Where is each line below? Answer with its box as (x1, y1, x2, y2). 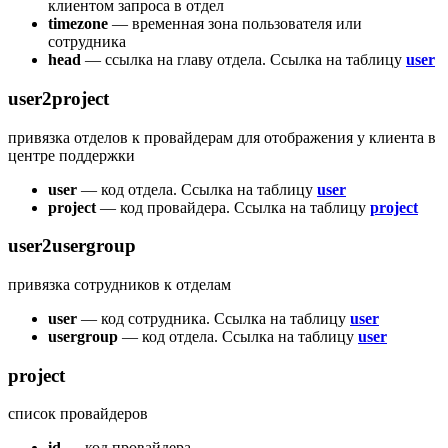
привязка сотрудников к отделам (8, 276, 231, 294)
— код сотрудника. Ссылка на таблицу (77, 310, 350, 328)
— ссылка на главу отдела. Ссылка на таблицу (81, 51, 406, 69)
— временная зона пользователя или (108, 15, 362, 33)
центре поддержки (8, 146, 135, 164)
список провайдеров (8, 405, 148, 423)
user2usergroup (8, 235, 136, 257)
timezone (48, 15, 108, 33)
